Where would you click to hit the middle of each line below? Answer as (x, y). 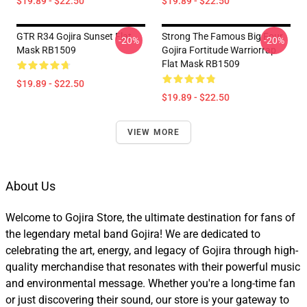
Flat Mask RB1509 (201, 64)
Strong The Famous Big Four (222, 37)
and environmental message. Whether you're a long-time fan (150, 284)
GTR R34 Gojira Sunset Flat (74, 37)
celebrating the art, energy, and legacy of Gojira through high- (152, 251)
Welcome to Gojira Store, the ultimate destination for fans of (150, 218)
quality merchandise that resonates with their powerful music (153, 267)
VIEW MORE (153, 133)
